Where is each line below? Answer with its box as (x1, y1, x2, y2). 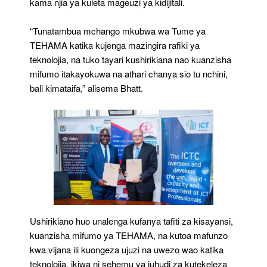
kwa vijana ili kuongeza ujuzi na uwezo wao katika (30, 243, 223, 256)
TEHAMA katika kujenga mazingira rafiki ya (30, 38, 200, 51)
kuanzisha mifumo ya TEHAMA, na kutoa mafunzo (30, 229, 228, 241)
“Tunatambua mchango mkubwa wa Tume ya (30, 24, 206, 37)
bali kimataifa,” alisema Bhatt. (30, 81, 143, 94)
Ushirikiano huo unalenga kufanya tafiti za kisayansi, (30, 215, 233, 227)
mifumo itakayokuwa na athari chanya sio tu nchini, (30, 67, 228, 80)
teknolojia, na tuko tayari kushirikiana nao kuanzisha (30, 52, 231, 66)
